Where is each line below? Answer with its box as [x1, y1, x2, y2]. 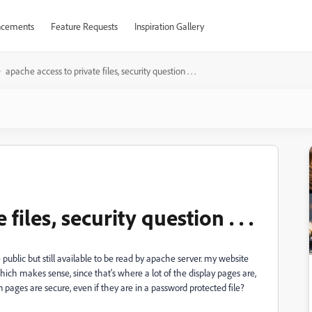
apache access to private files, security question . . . [6, 65, 196, 77]
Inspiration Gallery [134, 20, 204, 32]
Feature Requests [50, 20, 118, 32]
